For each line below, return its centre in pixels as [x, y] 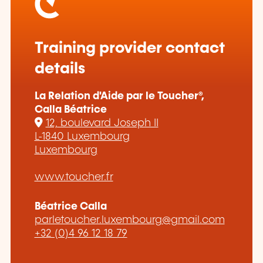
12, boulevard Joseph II [102, 123]
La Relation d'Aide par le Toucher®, [119, 96]
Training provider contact [129, 48]
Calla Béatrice [70, 109]
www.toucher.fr [74, 177]
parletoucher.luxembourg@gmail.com [129, 220]
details [60, 69]
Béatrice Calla [70, 206]
